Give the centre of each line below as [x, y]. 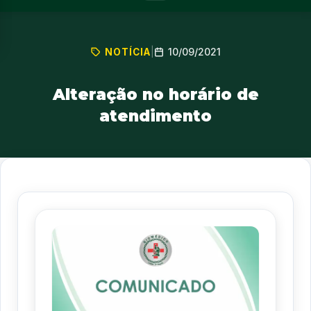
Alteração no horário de [155, 95]
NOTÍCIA [127, 52]
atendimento [155, 116]
